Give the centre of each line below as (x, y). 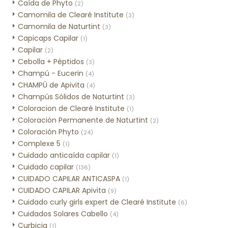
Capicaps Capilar (48, 38)
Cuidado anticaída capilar (64, 155)
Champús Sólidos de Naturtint (71, 97)
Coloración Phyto (48, 132)
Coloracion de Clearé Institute (71, 108)
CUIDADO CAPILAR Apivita (62, 190)
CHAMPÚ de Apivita (51, 85)
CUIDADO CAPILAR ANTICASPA (69, 179)
